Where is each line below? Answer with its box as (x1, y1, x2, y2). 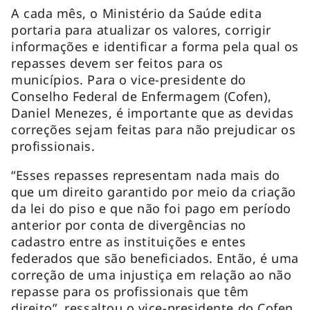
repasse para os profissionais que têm (11, 282, 249, 300)
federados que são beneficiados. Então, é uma (11, 249, 299, 266)
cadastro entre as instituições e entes (11, 232, 246, 250)
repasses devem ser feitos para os (11, 54, 224, 71)
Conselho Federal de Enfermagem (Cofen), (11, 87, 272, 104)
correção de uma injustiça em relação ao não (11, 266, 292, 283)
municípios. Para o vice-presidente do (11, 71, 246, 88)
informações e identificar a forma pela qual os (11, 37, 299, 55)
